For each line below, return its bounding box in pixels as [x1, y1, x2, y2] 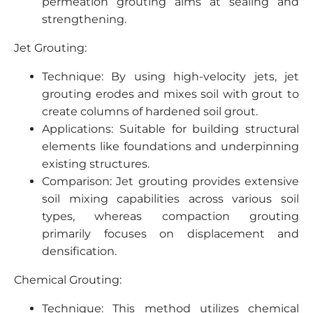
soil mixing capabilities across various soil [42, 192, 299, 205]
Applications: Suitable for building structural [42, 122, 299, 136]
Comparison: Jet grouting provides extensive [42, 175, 299, 188]
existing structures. [42, 157, 150, 170]
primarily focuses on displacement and [42, 227, 299, 240]
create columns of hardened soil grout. [42, 105, 258, 118]
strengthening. [42, 13, 126, 26]
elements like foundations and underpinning [42, 140, 299, 153]
